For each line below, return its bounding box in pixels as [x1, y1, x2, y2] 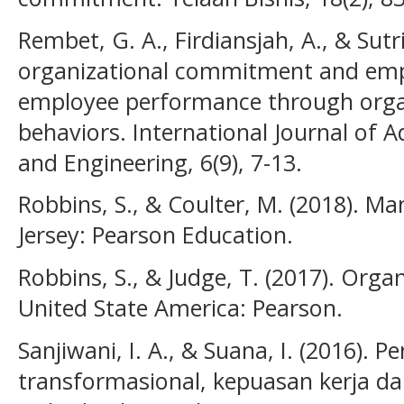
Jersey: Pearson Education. [18, 219, 293, 251]
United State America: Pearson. [18, 292, 343, 324]
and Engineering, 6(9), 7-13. [18, 146, 302, 178]
